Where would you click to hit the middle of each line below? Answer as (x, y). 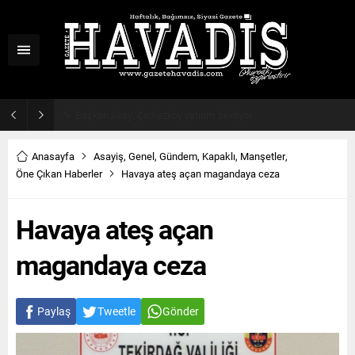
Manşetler (263, 156)
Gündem (178, 156)
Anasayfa (53, 156)
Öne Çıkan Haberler (59, 174)
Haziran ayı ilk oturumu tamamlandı (155, 115)
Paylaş (54, 311)
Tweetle (116, 311)
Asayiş (109, 156)
